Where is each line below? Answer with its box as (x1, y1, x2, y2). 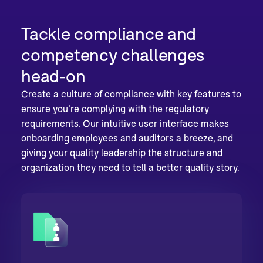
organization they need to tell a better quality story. (21, 161, 240, 173)
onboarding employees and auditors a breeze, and (21, 131, 234, 143)
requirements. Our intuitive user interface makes (21, 117, 230, 129)
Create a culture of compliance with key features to (21, 87, 242, 99)
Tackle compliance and (21, 22, 197, 43)
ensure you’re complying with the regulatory (21, 102, 210, 114)
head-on (21, 65, 86, 86)
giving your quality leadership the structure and (21, 146, 223, 158)
